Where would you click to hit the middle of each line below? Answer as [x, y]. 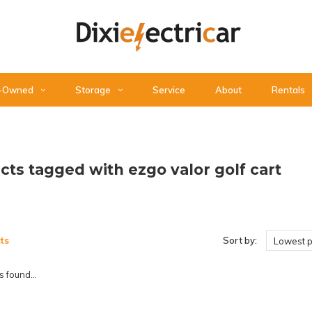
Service [169, 90]
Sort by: [240, 240]
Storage [93, 90]
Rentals [288, 90]
